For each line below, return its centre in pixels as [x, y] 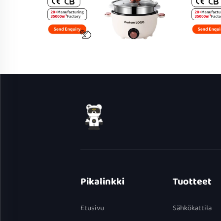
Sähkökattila [192, 208]
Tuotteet [192, 182]
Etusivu [92, 208]
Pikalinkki [102, 182]
